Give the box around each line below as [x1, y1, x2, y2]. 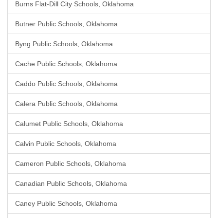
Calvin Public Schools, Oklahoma [15, 140, 116, 147]
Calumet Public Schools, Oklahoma [15, 120, 123, 127]
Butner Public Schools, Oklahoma [15, 20, 118, 28]
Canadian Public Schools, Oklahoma [15, 180, 127, 187]
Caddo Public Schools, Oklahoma [15, 80, 118, 88]
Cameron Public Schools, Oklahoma [15, 160, 126, 167]
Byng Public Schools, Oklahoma [15, 40, 113, 48]
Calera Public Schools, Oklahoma [15, 100, 118, 108]
